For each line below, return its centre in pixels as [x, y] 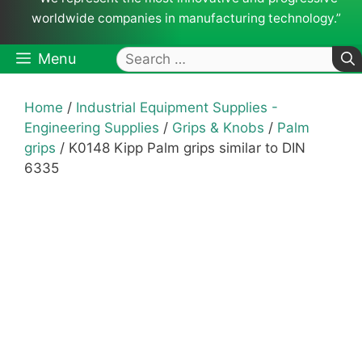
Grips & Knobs [218, 128]
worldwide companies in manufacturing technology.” [186, 19]
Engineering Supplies [92, 128]
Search [139, 57]
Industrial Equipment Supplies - [177, 108]
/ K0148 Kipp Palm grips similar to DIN [181, 148]
